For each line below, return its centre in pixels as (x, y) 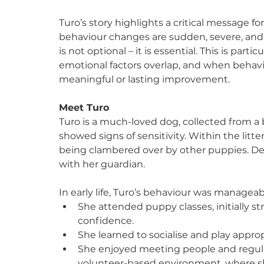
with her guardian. (102, 164)
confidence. (106, 220)
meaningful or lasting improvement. (144, 79)
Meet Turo (84, 107)
